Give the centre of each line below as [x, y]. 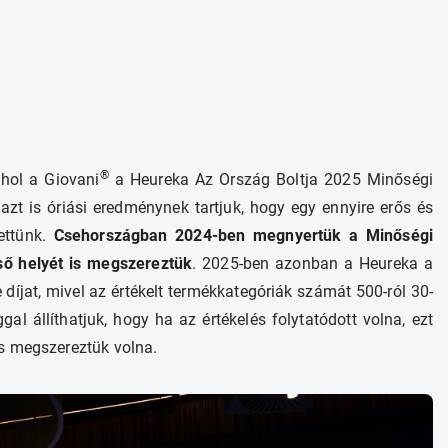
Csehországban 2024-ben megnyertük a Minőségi [243, 236]
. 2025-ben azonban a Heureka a [312, 264]
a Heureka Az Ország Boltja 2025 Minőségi [270, 180]
